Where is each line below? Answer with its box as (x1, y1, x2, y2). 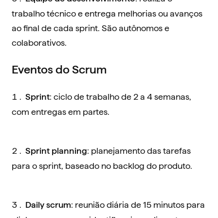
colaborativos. (12, 36, 67, 48)
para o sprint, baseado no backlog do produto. (12, 160, 192, 171)
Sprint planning (25, 146, 87, 156)
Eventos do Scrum (12, 63, 107, 76)
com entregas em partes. (12, 106, 109, 117)
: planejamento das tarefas (87, 145, 191, 156)
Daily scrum (25, 200, 71, 210)
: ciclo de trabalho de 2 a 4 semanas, (50, 91, 191, 102)
